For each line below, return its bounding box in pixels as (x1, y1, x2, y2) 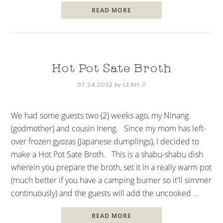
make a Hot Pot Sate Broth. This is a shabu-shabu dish (11, 148, 204, 160)
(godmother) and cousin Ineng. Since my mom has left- (11, 122, 207, 134)
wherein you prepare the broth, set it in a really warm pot (11, 161, 212, 173)
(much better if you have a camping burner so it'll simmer (11, 174, 212, 186)
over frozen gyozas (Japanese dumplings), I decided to (11, 135, 200, 147)
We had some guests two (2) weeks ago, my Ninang (11, 110, 189, 121)
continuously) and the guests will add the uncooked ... (11, 187, 200, 199)
